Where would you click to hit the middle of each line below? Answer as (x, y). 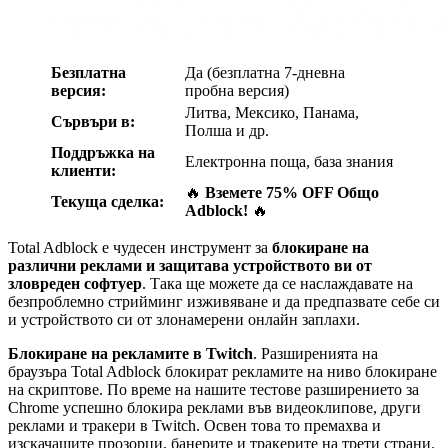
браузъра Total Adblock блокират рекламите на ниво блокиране (222, 371)
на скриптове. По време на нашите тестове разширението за (213, 389)
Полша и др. (227, 130)
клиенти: (83, 170)
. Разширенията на (315, 353)
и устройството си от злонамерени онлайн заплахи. (184, 319)
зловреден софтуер (75, 283)
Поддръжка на (103, 152)
